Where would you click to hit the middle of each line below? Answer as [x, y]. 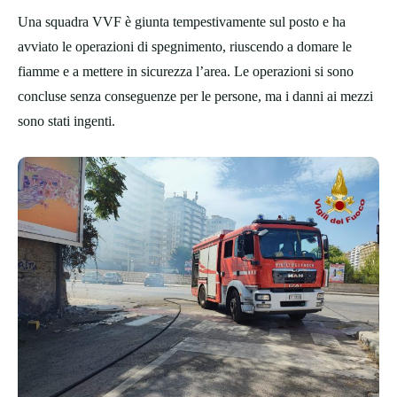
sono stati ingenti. [66, 121]
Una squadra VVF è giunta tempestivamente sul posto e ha [182, 22]
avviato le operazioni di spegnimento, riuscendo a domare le [185, 47]
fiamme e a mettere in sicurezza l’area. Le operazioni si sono [186, 72]
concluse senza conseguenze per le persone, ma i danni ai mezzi [195, 97]
